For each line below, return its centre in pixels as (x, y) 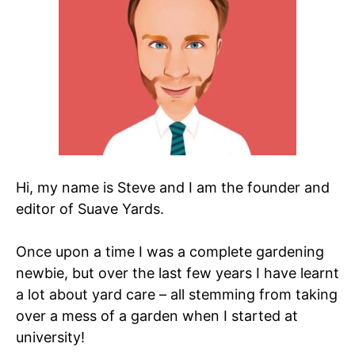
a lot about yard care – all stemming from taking (177, 294)
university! (50, 337)
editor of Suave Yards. (90, 208)
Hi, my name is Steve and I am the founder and (173, 187)
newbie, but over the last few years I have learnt (177, 273)
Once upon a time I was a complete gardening (170, 251)
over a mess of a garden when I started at (157, 315)
